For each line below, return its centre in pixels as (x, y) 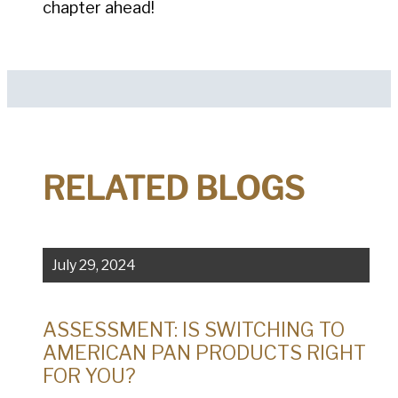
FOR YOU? (89, 376)
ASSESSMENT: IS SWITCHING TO (194, 330)
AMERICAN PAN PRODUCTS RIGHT (204, 353)
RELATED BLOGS (174, 188)
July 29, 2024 (94, 266)
